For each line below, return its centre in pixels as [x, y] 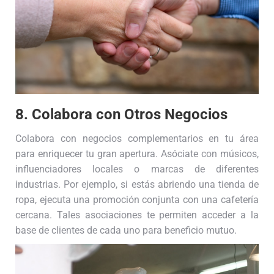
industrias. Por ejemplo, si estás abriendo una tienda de [137, 184]
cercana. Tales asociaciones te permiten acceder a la [137, 215]
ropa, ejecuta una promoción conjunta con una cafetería [137, 199]
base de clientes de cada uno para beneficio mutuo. [126, 230]
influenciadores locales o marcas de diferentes [137, 169]
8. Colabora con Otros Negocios [121, 114]
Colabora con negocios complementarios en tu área [137, 138]
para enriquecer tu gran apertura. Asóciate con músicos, [137, 154]
